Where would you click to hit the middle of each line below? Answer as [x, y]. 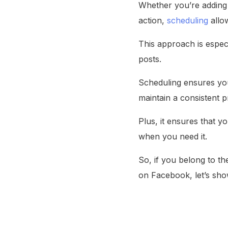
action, [153, 21]
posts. [150, 59]
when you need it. [173, 137]
